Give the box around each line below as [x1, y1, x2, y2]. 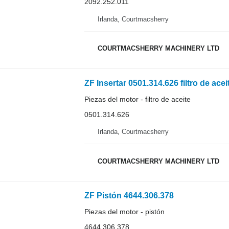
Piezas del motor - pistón [84, 208, 165, 216]
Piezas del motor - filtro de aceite [84, 95, 191, 103]
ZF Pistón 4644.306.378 [84, 191, 174, 200]
